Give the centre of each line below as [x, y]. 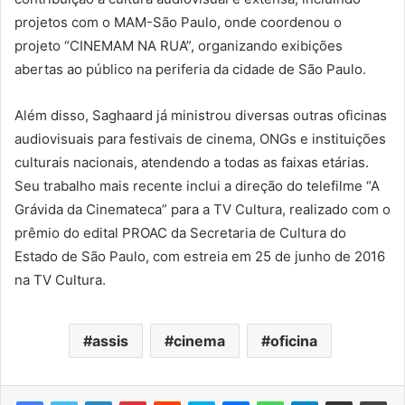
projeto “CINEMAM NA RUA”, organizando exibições [179, 46]
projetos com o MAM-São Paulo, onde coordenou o [178, 23]
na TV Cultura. [60, 280]
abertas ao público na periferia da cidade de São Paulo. [190, 70]
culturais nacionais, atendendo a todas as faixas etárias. [192, 163]
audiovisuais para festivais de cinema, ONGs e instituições [200, 139]
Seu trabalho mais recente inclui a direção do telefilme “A [197, 186]
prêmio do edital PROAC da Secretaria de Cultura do [180, 233]
